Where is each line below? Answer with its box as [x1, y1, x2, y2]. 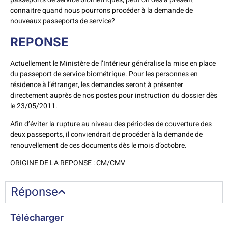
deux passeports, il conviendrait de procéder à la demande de [10, 129, 203, 140]
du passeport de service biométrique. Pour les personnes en [10, 68, 198, 79]
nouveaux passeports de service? [10, 16, 115, 27]
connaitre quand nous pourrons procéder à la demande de [10, 5, 193, 16]
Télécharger [10, 212, 64, 223]
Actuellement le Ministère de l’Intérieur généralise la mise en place [10, 58, 216, 69]
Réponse [11, 183, 58, 201]
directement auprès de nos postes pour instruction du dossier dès [10, 90, 217, 101]
